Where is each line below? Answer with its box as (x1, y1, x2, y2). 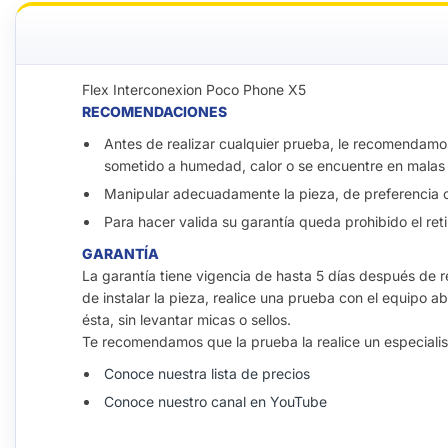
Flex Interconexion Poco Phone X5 (82, 81, 306, 98)
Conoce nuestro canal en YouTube (104, 393, 327, 410)
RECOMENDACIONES (82, 103, 227, 120)
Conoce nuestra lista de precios (104, 365, 314, 382)
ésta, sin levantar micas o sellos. (82, 311, 291, 328)
